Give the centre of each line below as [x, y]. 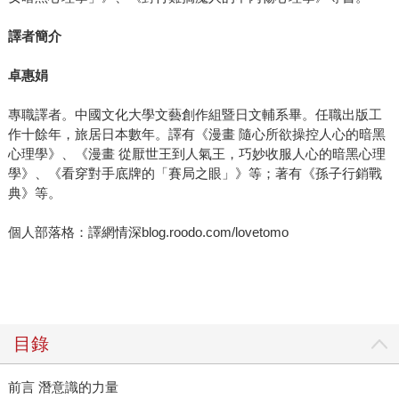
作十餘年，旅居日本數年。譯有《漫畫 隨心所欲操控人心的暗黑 [196, 134]
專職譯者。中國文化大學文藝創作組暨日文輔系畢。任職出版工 [195, 115]
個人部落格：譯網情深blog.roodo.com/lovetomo [148, 232]
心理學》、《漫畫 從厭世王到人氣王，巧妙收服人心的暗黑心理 [196, 154]
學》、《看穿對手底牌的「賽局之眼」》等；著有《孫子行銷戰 [195, 174]
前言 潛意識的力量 [63, 387]
